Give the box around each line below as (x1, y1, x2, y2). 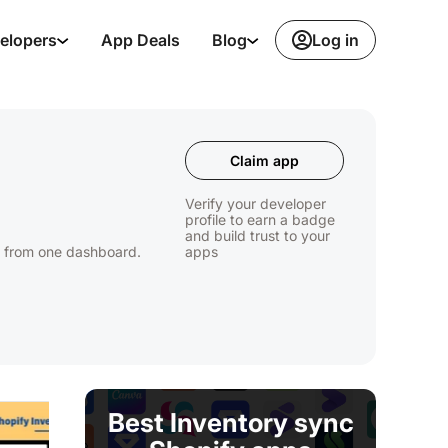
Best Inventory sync (107, 407, 354, 438)
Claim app (230, 152, 300, 169)
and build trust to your (185, 227, 331, 244)
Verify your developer (185, 195, 327, 212)
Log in (312, 29, 359, 50)
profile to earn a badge (185, 211, 336, 228)
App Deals (101, 30, 180, 50)
